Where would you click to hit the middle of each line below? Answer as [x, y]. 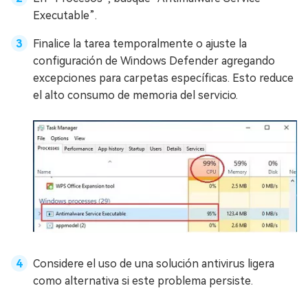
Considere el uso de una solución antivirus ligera [154, 263]
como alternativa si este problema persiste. [143, 280]
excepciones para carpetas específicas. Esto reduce [163, 78]
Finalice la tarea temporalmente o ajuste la [140, 43]
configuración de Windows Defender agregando [154, 60]
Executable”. [65, 15]
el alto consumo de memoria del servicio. [135, 95]
